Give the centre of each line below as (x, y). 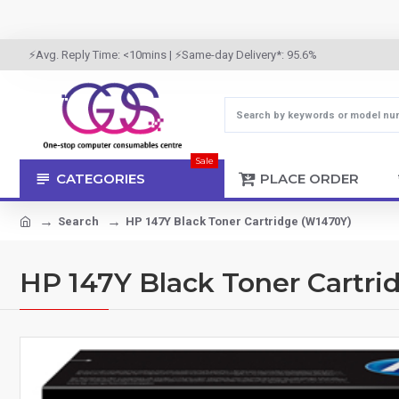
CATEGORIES (101, 178)
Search (78, 221)
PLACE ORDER (309, 178)
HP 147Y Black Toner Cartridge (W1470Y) (239, 221)
